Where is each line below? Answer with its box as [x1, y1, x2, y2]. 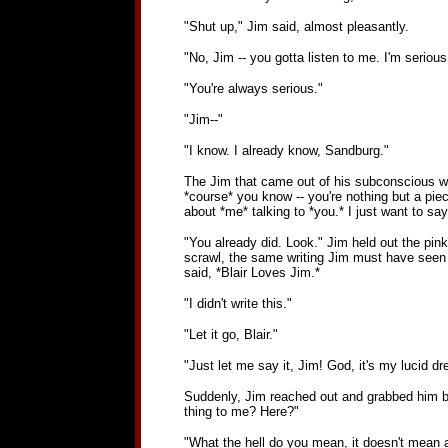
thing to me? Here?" [183, 404, 299, 419]
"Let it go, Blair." [183, 327, 278, 342]
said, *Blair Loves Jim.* [183, 265, 320, 280]
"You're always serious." [183, 81, 323, 96]
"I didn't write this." [183, 296, 292, 311]
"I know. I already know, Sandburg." [183, 143, 389, 158]
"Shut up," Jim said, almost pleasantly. [183, 19, 409, 34]
